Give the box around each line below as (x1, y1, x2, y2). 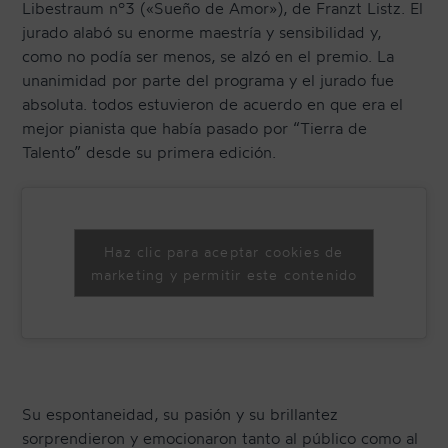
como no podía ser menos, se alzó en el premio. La (22, 46, 395, 67)
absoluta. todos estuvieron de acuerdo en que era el (22, 94, 404, 115)
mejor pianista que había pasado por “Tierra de (22, 118, 368, 139)
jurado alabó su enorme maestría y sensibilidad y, (22, 22, 382, 43)
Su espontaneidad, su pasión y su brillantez (22, 404, 339, 425)
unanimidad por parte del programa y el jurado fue (22, 70, 395, 91)
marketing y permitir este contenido (90, 266, 358, 284)
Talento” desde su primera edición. (22, 142, 277, 163)
